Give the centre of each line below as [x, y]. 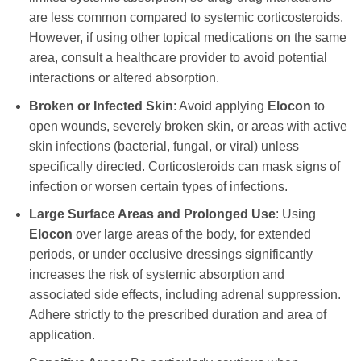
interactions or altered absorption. [124, 78]
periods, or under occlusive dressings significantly [170, 255]
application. [62, 335]
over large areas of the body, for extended [191, 234]
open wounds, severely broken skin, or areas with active [188, 126]
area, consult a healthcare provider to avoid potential [178, 58]
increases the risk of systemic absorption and [156, 275]
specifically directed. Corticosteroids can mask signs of [184, 166]
